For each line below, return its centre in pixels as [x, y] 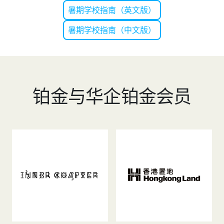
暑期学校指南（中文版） [112, 29]
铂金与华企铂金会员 [112, 98]
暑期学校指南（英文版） [112, 9]
